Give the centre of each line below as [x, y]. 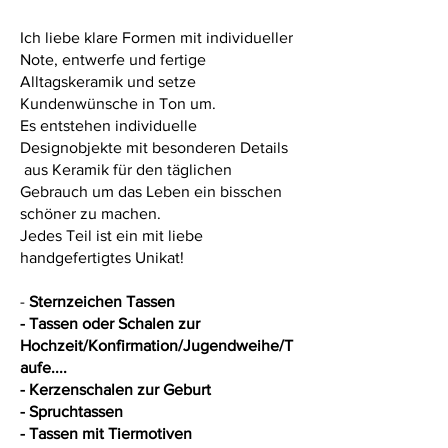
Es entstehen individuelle [108, 125]
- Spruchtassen [71, 411]
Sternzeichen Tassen [100, 301]
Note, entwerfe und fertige [113, 59]
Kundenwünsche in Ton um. [118, 103]
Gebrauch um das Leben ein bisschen [151, 191]
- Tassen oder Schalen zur [110, 323]
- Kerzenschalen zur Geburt [115, 389]
